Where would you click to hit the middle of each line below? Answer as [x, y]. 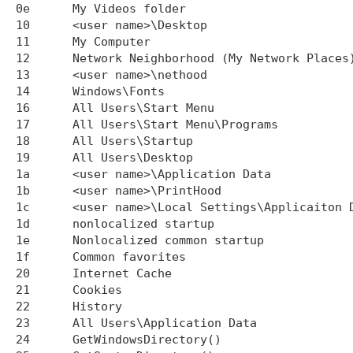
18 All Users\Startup [23, 141]
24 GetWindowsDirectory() [23, 339]
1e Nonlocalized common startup [23, 240]
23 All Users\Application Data [23, 323]
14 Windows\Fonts [23, 91]
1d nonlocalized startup [26, 223]
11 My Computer [23, 41]
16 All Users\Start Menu [23, 108]
